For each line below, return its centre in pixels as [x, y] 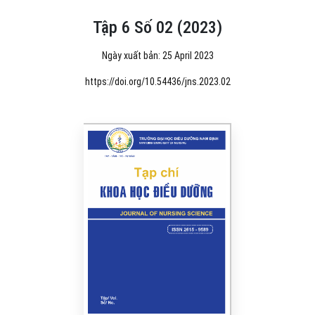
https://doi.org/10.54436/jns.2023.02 [157, 81]
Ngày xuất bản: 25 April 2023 [157, 55]
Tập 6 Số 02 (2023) [157, 27]
